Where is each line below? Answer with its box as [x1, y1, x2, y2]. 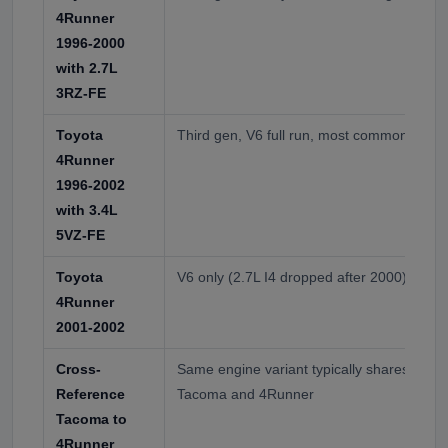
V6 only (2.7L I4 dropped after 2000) [177, 268, 407, 285]
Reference [56, 385, 125, 402]
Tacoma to [56, 410, 127, 427]
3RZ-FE [56, 84, 106, 101]
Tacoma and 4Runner [177, 385, 314, 402]
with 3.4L [56, 201, 118, 218]
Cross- [56, 360, 101, 377]
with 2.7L [56, 59, 118, 76]
